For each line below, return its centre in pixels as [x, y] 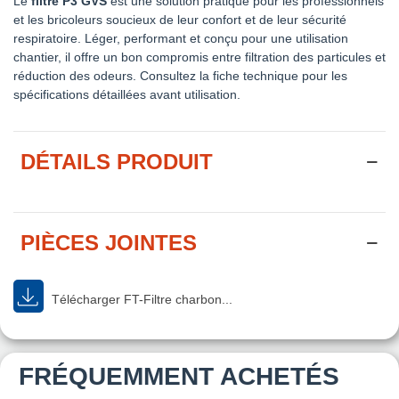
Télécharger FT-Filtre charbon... [140, 299]
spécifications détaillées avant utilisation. [127, 94]
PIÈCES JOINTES [109, 242]
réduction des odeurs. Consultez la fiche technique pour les [180, 75]
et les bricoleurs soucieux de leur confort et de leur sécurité [180, 19]
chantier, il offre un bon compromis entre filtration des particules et [199, 57]
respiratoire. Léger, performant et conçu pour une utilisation [181, 38]
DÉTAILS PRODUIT [117, 161]
